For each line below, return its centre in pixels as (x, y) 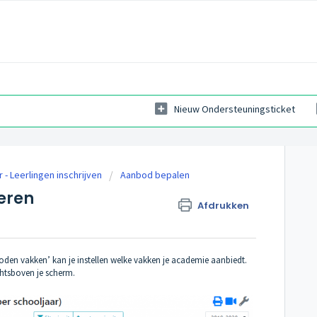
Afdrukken (224, 206)
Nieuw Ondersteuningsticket (235, 109)
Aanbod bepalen (155, 175)
